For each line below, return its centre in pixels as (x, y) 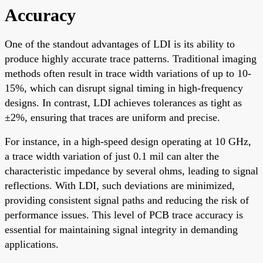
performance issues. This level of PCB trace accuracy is (124, 215)
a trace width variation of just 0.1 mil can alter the (112, 156)
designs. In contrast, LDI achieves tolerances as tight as (123, 102)
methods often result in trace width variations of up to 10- (128, 73)
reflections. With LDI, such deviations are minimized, (120, 185)
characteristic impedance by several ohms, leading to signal (131, 171)
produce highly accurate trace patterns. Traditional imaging (131, 58)
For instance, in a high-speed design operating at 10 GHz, (128, 141)
